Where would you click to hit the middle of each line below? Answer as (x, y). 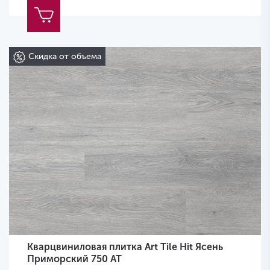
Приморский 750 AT (74, 259)
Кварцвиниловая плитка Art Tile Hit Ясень (125, 247)
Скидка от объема (65, 57)
